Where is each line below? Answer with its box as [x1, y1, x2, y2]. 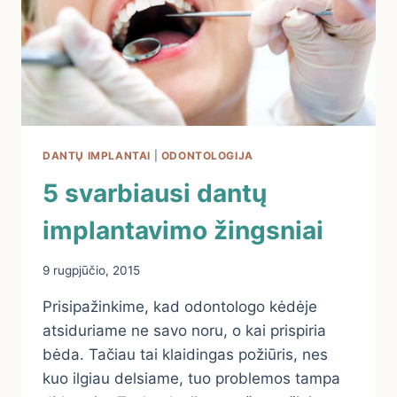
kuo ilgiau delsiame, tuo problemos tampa [43, 369, 340, 387]
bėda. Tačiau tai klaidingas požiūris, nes [43, 345, 328, 363]
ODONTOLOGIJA [160, 149, 253, 163]
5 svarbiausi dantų [43, 178, 267, 209]
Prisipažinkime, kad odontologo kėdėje [43, 297, 317, 315]
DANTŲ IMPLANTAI [43, 149, 151, 163]
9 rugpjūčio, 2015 [43, 262, 140, 277]
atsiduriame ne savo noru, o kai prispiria [43, 321, 326, 339]
